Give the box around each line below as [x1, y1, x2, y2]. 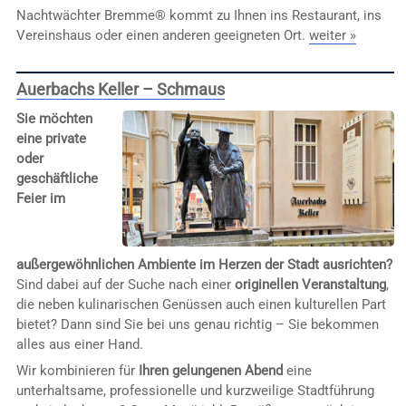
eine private [15, 130, 86, 148]
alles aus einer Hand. [15, 335, 143, 353]
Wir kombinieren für [15, 362, 139, 380]
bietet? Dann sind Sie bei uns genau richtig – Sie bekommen [15, 315, 379, 333]
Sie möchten [15, 111, 92, 128]
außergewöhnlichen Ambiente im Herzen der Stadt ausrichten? [15, 256, 392, 273]
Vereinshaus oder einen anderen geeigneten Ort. [15, 26, 309, 43]
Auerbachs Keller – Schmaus [15, 80, 225, 100]
